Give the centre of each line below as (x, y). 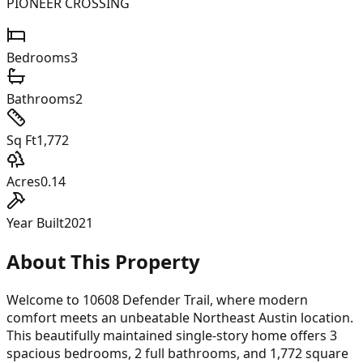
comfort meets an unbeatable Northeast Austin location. (180, 317)
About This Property (103, 261)
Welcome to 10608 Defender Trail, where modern (157, 299)
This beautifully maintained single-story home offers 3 (172, 335)
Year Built (35, 222)
